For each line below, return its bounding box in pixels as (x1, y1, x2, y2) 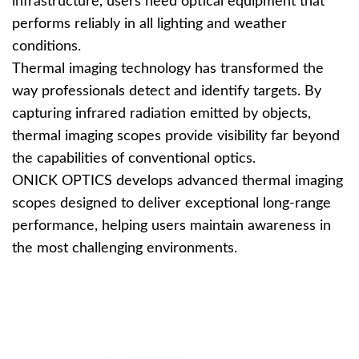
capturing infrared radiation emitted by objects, (12, 107, 311, 121)
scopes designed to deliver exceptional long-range (12, 196, 331, 211)
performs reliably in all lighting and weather (12, 17, 287, 31)
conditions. (12, 39, 81, 54)
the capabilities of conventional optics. (12, 151, 256, 166)
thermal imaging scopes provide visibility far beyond (12, 129, 340, 143)
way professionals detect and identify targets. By (12, 84, 321, 99)
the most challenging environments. (12, 241, 237, 256)
